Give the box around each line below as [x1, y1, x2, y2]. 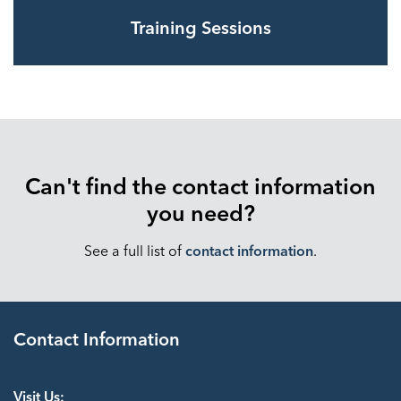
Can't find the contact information [25, 173, 376, 200]
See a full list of [84, 242, 182, 260]
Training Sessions [130, 16, 271, 38]
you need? [146, 200, 255, 226]
